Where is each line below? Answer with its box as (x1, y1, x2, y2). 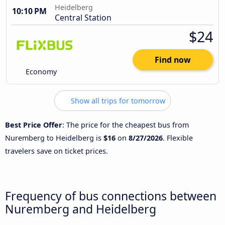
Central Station (55, 12, 111, 24)
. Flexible (163, 133, 193, 143)
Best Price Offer (5, 120, 62, 130)
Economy (24, 67, 57, 77)
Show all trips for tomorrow (69, 96, 165, 106)
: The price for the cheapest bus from (62, 120, 189, 130)
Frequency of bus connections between (5, 187, 216, 204)
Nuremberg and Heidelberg (5, 200, 156, 217)
